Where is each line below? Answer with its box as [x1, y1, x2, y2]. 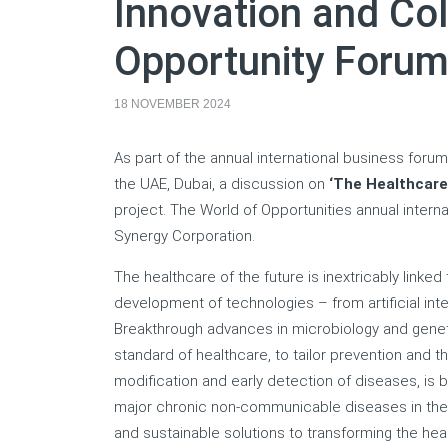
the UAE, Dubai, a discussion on [114, 175, 329, 193]
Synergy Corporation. [114, 227, 255, 245]
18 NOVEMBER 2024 [114, 97, 231, 111]
